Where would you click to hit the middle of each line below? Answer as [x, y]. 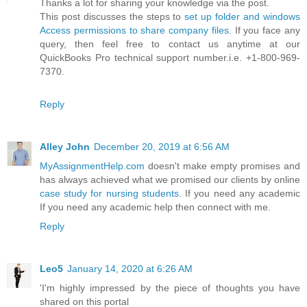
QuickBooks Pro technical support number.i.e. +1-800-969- [170, 57]
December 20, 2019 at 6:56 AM [162, 146]
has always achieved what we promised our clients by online [170, 179]
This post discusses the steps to [112, 16]
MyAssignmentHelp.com [92, 165]
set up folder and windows [243, 16]
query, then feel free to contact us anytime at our [170, 44]
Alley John [65, 146]
